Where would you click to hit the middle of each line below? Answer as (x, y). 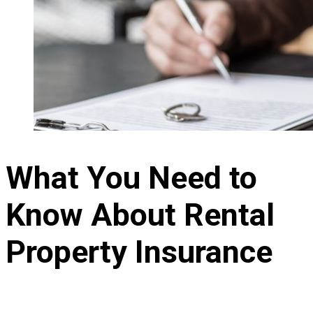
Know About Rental (140, 214)
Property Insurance (139, 252)
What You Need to (131, 177)
